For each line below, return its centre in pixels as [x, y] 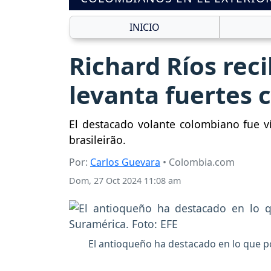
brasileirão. [97, 140]
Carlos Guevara [125, 162]
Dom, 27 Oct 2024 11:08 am [125, 181]
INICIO [144, 27]
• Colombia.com [198, 162]
